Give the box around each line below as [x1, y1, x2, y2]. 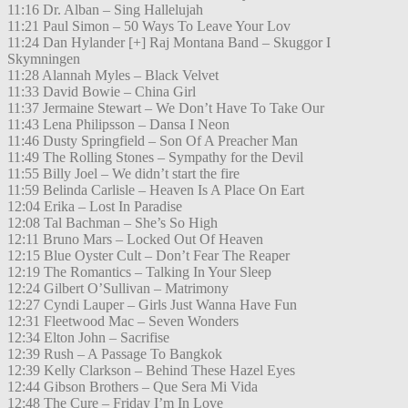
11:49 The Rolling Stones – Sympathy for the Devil [7, 149, 303, 166]
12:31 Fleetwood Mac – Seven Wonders [7, 313, 239, 330]
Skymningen [7, 51, 80, 67]
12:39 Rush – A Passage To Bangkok [7, 346, 222, 362]
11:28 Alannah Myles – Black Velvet [7, 67, 219, 84]
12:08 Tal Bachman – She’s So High [7, 215, 218, 231]
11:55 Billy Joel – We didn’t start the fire [7, 166, 240, 182]
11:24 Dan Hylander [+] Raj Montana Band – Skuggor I [7, 35, 331, 51]
